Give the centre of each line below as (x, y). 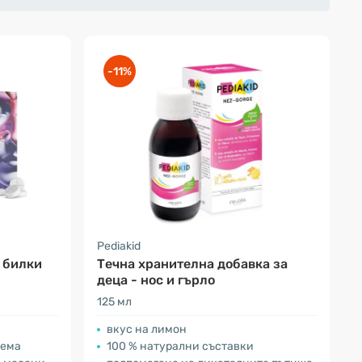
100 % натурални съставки (180, 346)
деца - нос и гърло (156, 280)
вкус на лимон (147, 329)
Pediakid (119, 246)
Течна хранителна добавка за (192, 264)
